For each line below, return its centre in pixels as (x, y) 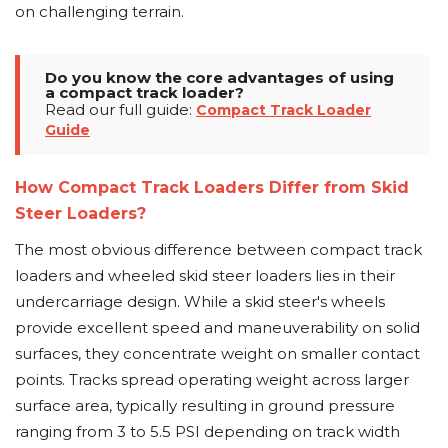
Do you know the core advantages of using (219, 77)
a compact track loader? (144, 92)
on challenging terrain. (99, 11)
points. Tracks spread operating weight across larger (212, 379)
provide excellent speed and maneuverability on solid (217, 327)
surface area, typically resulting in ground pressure (205, 405)
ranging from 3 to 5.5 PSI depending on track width (207, 431)
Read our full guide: (120, 109)
